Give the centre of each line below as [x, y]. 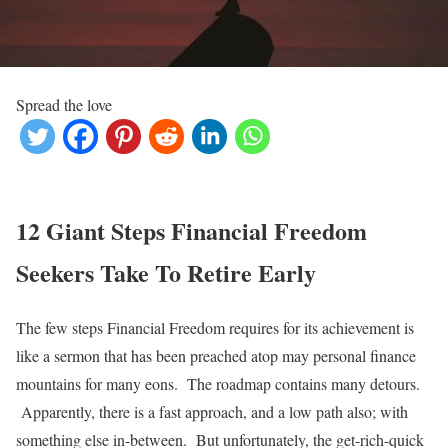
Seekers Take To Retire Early [166, 273]
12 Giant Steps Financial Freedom [191, 231]
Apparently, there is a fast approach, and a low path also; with [212, 411]
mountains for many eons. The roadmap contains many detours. [218, 383]
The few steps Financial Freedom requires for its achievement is [215, 327]
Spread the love [64, 105]
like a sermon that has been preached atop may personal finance [216, 355]
